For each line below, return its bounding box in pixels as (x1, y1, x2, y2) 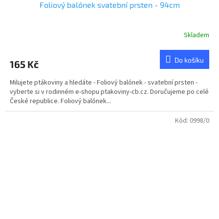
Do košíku (175, 55, 204, 64)
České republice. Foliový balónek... (10, 96, 111, 106)
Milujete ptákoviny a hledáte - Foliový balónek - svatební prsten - (10, 77, 197, 88)
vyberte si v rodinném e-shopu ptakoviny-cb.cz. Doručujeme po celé (10, 87, 209, 97)
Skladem (184, 30, 209, 41)
